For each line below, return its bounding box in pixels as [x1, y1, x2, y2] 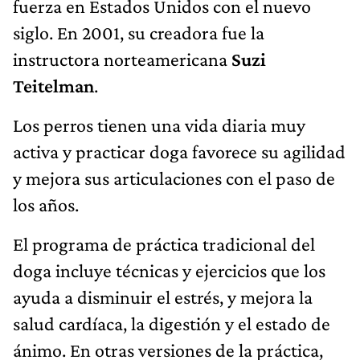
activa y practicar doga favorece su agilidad [13, 140, 346, 162]
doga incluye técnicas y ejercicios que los [13, 259, 325, 281]
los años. [13, 193, 79, 215]
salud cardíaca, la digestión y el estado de [13, 312, 330, 334]
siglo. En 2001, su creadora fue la [13, 21, 264, 43]
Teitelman [13, 74, 94, 96]
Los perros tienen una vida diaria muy [13, 113, 305, 136]
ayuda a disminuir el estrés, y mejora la [13, 285, 313, 308]
